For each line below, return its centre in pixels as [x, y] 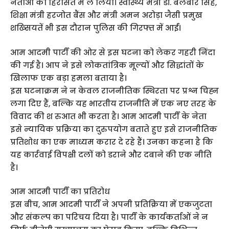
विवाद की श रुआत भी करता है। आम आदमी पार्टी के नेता [108, 116]
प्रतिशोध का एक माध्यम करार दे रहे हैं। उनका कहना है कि [112, 142]
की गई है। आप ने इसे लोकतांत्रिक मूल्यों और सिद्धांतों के [107, 65]
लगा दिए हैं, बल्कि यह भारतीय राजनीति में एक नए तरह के [113, 103]
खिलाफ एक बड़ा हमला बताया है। [68, 78]
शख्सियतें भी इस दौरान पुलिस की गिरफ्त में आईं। [96, 28]
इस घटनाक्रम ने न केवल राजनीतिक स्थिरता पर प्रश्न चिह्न [114, 90]
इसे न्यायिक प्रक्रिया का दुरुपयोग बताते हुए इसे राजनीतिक [114, 129]
